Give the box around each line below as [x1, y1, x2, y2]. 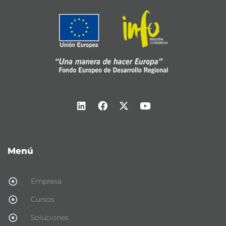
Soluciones [31, 212, 69, 222]
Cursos [31, 194, 55, 204]
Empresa [31, 176, 62, 186]
